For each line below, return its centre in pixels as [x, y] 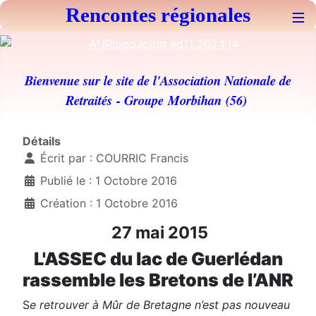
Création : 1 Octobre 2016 [109, 203]
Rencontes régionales [158, 15]
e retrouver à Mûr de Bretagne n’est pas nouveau [160, 305]
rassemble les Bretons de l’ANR [158, 280]
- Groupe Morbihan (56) [183, 100]
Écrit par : [66, 158]
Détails [42, 141]
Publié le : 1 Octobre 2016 [109, 181]
